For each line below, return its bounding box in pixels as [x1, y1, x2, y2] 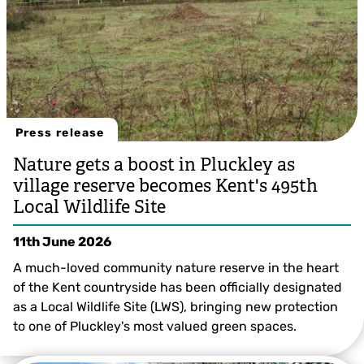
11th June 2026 [13, 233, 111, 249]
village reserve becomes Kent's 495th [13, 174, 318, 197]
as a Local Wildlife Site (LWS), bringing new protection [13, 298, 338, 314]
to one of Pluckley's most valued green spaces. [13, 318, 297, 334]
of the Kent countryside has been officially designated [13, 279, 342, 295]
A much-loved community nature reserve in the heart [13, 259, 339, 275]
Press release [15, 125, 105, 140]
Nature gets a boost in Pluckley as [13, 153, 295, 175]
